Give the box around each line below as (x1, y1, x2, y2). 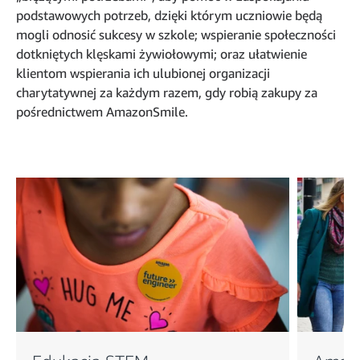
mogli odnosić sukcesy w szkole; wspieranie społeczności (16, 27, 336, 43)
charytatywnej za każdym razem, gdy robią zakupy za (16, 84, 317, 101)
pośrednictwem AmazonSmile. (16, 104, 188, 121)
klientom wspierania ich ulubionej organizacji (16, 65, 270, 82)
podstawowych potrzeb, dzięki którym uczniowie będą (16, 7, 322, 24)
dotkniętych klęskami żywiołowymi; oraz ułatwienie (16, 46, 307, 63)
